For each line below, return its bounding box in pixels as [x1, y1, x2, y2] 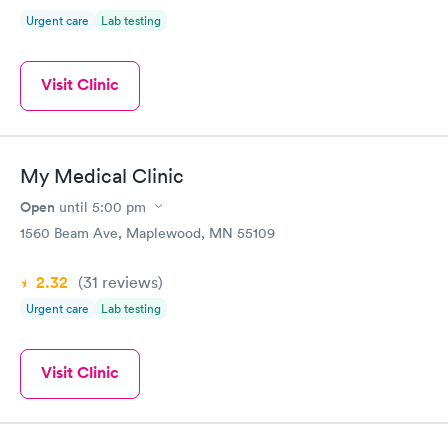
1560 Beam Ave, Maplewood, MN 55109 [20, 223, 275, 242]
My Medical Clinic [20, 163, 184, 188]
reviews [98, 271, 158, 292]
